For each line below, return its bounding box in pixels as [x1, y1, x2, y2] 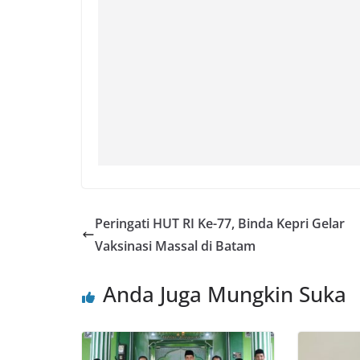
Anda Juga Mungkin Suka [103, 279, 346, 309]
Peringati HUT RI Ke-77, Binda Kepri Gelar [95, 214, 345, 232]
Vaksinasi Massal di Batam [95, 236, 256, 255]
